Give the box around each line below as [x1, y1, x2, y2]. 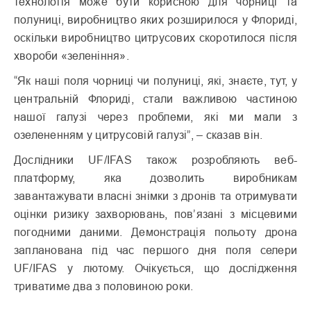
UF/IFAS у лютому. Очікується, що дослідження [14, 262, 297, 275]
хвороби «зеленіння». [14, 49, 129, 62]
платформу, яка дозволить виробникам [14, 171, 297, 185]
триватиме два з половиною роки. [14, 280, 194, 293]
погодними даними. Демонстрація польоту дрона [14, 226, 297, 239]
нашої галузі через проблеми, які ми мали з [14, 110, 297, 124]
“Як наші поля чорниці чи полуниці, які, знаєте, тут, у [14, 74, 297, 87]
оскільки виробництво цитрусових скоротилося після [14, 31, 297, 44]
